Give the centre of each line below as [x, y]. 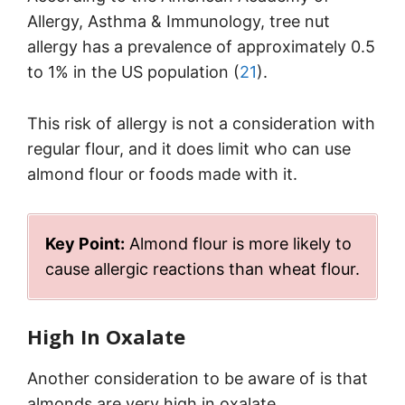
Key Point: [85, 244]
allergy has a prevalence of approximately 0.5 [201, 47]
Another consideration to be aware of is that [198, 379]
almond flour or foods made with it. [162, 174]
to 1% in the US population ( [133, 72]
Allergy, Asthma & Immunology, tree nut [179, 22]
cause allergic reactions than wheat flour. [202, 269]
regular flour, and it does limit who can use [189, 149]
